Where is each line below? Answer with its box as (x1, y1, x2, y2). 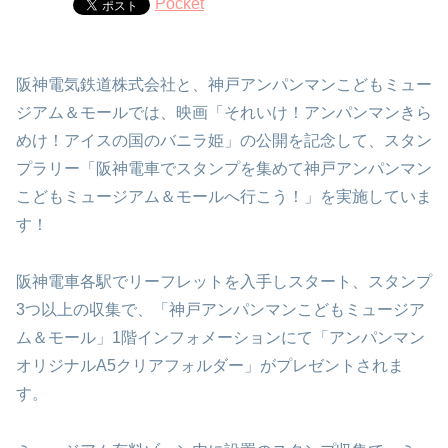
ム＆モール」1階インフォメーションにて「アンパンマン (16, 329, 425, 347)
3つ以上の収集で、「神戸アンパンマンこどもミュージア (16, 301, 425, 319)
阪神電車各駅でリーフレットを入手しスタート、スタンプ (16, 273, 432, 291)
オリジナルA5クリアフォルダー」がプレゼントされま (16, 357, 404, 375)
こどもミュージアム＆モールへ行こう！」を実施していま (16, 188, 432, 206)
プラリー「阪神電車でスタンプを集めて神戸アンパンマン (16, 160, 432, 178)
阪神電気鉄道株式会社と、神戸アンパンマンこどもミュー (16, 76, 432, 94)
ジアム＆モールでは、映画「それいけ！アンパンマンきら (16, 104, 432, 122)
